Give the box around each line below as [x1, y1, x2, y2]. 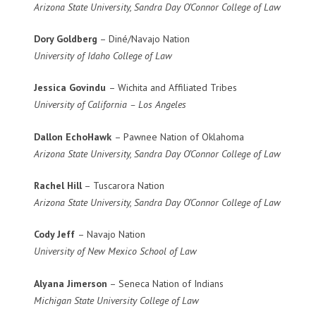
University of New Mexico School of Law [34, 245, 197, 258]
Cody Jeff [34, 228, 78, 241]
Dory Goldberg [34, 32, 97, 46]
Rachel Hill [34, 179, 82, 193]
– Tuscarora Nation [82, 179, 164, 193]
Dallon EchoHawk [34, 130, 114, 143]
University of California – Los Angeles [34, 98, 186, 111]
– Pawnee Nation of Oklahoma [114, 130, 244, 143]
